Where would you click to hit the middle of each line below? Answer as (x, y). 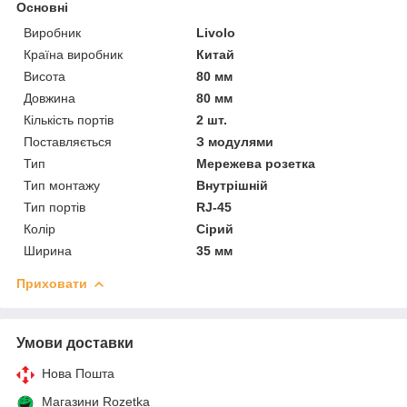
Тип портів (55, 207)
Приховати (52, 283)
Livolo (216, 32)
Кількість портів (69, 119)
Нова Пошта (78, 373)
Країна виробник (73, 54)
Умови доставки (75, 342)
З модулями (235, 141)
